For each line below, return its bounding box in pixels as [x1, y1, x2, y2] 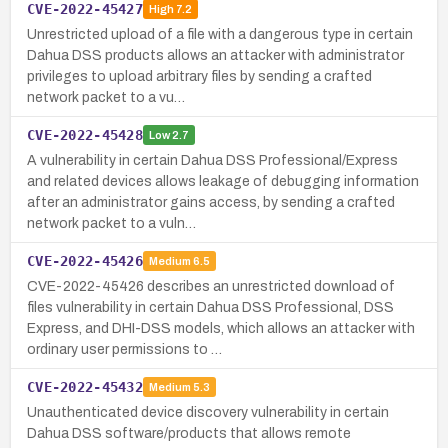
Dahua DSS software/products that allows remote [27, 425, 351, 441]
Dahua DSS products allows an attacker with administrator [27, 47, 404, 63]
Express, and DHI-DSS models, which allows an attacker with [27, 320, 415, 336]
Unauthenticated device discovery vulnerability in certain [27, 404, 389, 420]
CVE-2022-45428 [27, 126, 143, 143]
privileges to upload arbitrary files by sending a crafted [27, 68, 372, 84]
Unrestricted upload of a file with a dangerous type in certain [27, 26, 413, 42]
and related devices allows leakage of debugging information [27, 173, 419, 189]
